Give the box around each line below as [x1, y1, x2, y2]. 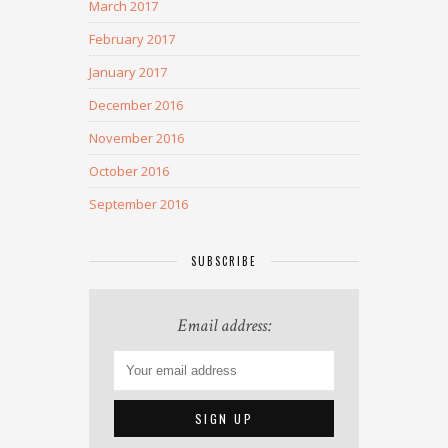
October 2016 [89, 162, 169, 180]
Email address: [176, 314, 272, 337]
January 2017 [89, 63, 167, 81]
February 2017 [89, 30, 175, 48]
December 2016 [89, 96, 183, 114]
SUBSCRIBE [191, 253, 257, 269]
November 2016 [89, 129, 184, 147]
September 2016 [89, 195, 188, 213]
